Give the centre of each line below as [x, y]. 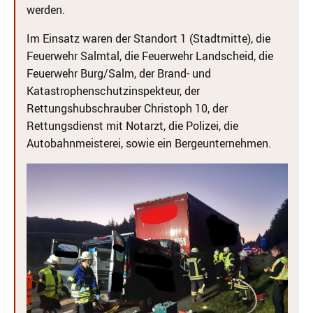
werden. [46, 10]
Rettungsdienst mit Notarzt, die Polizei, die [132, 126]
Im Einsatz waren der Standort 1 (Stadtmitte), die [148, 38]
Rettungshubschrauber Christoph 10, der [127, 108]
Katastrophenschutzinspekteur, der [113, 91]
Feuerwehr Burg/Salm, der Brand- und [119, 73]
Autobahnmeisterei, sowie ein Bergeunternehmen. [149, 143]
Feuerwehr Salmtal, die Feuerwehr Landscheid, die [150, 56]
